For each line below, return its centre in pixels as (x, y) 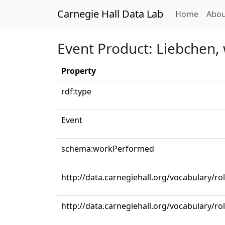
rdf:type (76, 91)
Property (79, 71)
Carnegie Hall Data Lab (110, 14)
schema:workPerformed (108, 149)
